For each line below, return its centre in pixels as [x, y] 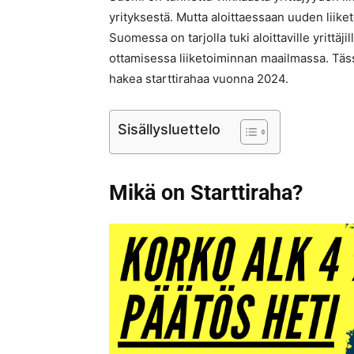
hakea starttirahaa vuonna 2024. [199, 79]
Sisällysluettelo [169, 129]
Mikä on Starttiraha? [206, 193]
